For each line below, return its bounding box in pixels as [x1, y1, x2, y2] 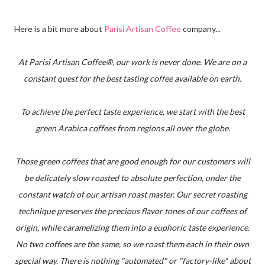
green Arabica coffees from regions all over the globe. [35, 122, 230, 133]
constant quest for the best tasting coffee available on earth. [24, 73, 241, 83]
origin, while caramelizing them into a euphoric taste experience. [15, 222, 250, 232]
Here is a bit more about [14, 23, 104, 34]
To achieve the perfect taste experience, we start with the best [20, 106, 245, 117]
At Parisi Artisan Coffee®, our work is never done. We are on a [18, 56, 247, 67]
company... [181, 23, 221, 34]
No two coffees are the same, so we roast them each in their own [16, 238, 249, 249]
